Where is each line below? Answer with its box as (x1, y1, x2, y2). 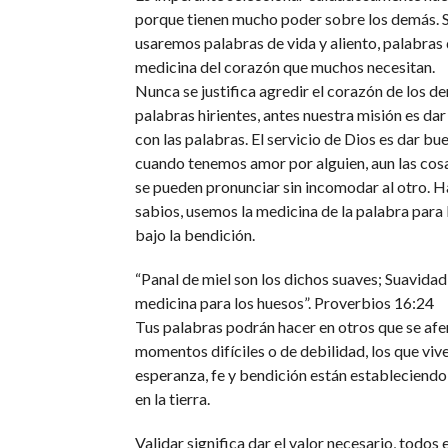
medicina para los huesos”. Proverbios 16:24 (134, 293, 434, 312)
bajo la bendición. (134, 225, 255, 244)
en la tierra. (134, 389, 210, 408)
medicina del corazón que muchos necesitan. (134, 57, 435, 76)
